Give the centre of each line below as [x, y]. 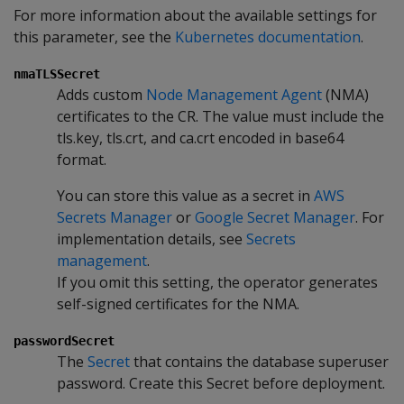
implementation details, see [151, 239]
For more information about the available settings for [195, 15]
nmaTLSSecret [57, 73]
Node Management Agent [234, 94]
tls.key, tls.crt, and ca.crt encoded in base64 [200, 138]
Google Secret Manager [275, 217]
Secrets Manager [115, 217]
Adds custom [101, 94]
